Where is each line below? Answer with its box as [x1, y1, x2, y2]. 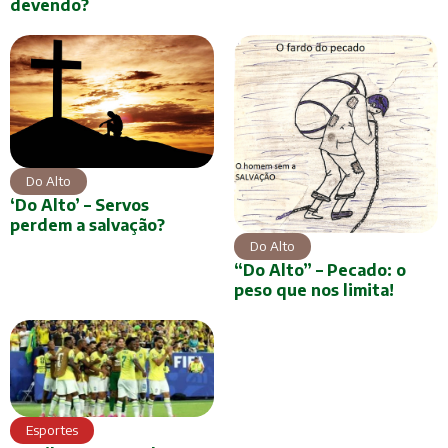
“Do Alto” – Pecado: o [234, 260, 406, 281]
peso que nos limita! [234, 280, 394, 301]
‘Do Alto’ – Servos [10, 195, 149, 216]
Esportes [26, 422, 78, 439]
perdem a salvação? [10, 215, 165, 236]
